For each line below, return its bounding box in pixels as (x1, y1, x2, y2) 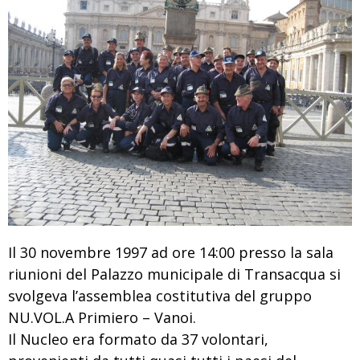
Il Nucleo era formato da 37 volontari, (8, 329, 268, 350)
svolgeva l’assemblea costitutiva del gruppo (8, 286, 312, 306)
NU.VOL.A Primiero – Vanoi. (8, 308, 196, 328)
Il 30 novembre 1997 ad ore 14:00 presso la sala (8, 243, 333, 263)
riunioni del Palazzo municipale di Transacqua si (8, 264, 341, 284)
